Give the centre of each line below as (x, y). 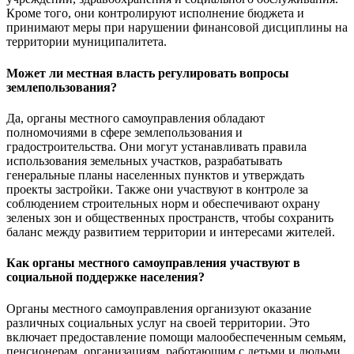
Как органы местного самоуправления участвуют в (153, 263)
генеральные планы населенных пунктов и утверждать (155, 175)
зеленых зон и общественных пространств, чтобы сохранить (170, 218)
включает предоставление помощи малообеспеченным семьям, (176, 337)
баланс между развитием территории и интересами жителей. (171, 232)
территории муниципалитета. (87, 42)
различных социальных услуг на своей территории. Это (158, 322)
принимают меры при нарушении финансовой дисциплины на (177, 28)
